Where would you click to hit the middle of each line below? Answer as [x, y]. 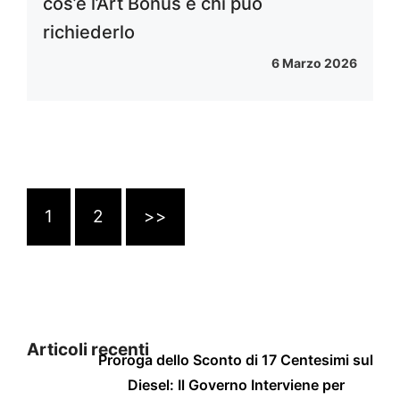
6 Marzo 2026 [314, 62]
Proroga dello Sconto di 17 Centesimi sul [236, 359]
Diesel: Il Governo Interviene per [236, 384]
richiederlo [89, 32]
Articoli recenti [88, 349]
